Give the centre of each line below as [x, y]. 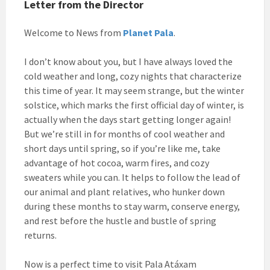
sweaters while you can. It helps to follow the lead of [132, 177]
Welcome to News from [73, 32]
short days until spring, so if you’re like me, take [122, 148]
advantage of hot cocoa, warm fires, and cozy [117, 162]
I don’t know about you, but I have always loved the [128, 61]
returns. [40, 235]
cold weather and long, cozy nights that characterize [133, 76]
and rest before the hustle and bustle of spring [120, 220]
